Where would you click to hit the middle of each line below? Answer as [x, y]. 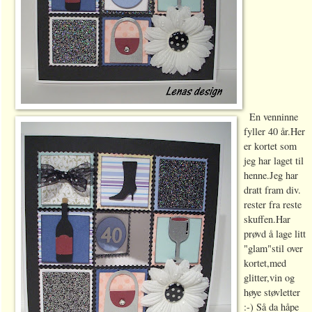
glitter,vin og [269, 277]
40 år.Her [285, 131]
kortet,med [265, 263]
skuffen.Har [267, 219]
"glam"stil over [273, 248]
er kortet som [270, 146]
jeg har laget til [273, 160]
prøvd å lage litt [274, 233]
